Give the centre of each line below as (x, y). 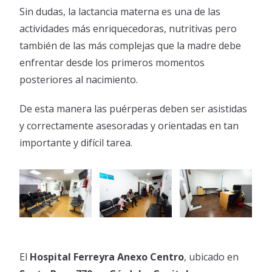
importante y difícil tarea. (76, 143)
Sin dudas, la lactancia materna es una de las (120, 12)
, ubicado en (212, 257)
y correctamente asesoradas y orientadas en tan (129, 126)
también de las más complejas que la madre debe (131, 46)
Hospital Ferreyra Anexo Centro (107, 257)
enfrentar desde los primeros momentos (112, 63)
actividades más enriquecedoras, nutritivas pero (128, 29)
